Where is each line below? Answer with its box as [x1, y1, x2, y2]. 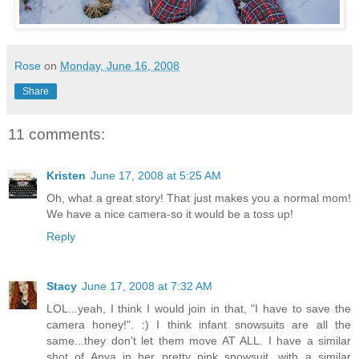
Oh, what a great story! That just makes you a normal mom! [46, 192, 351, 205]
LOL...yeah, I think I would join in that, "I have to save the [46, 302, 351, 316]
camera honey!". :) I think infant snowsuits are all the [46, 318, 351, 332]
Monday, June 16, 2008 [60, 58, 179, 72]
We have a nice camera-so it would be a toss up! [46, 208, 293, 221]
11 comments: [8, 125, 105, 143]
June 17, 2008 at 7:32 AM [82, 280, 212, 293]
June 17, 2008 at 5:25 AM [91, 169, 221, 183]
